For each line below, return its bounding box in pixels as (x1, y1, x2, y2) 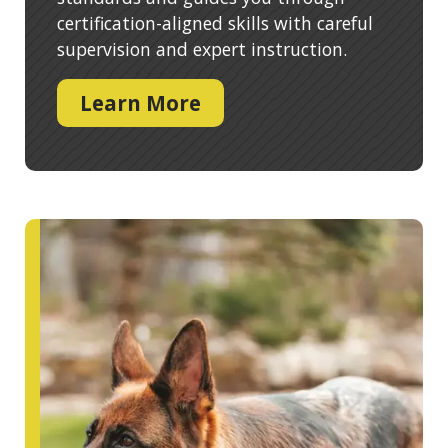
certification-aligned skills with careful (56, 10, 373, 35)
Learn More (79, 88, 201, 117)
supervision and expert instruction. (56, 36, 347, 61)
